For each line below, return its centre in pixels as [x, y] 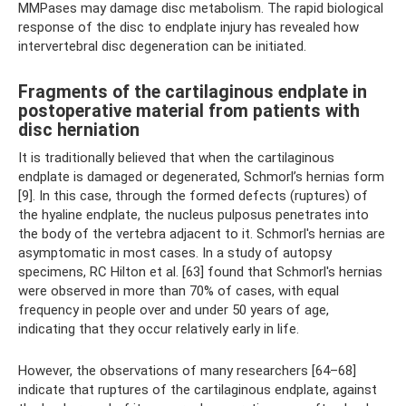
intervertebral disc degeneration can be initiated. [162, 46]
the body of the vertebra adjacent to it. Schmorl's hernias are [202, 233]
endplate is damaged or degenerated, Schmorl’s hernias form [201, 176]
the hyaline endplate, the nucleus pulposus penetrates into [193, 214]
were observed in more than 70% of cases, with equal [179, 290]
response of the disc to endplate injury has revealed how [188, 27]
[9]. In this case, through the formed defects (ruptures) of [193, 195]
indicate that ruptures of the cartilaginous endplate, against [198, 389]
